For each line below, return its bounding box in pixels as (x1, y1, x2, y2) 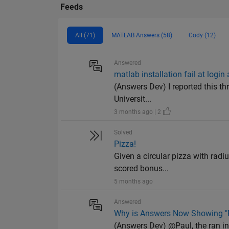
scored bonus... (114, 164, 169, 174)
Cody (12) (189, 32, 216, 39)
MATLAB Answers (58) (111, 32, 172, 39)
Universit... (114, 94, 152, 104)
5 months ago (114, 178, 153, 186)
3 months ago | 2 (114, 108, 163, 116)
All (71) (75, 32, 95, 39)
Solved (114, 129, 133, 136)
